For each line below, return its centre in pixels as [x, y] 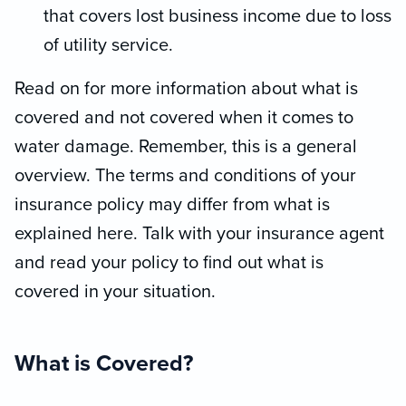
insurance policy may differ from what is [172, 205]
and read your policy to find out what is [169, 263]
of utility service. [108, 46]
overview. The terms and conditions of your [185, 176]
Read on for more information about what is [186, 89]
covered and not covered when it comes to [184, 118]
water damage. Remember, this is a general [186, 147]
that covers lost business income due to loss [217, 17]
